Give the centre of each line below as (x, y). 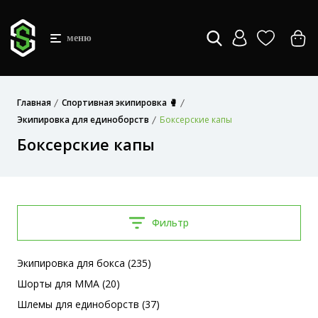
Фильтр (170, 223)
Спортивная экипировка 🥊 (120, 103)
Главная (34, 103)
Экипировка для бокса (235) (84, 263)
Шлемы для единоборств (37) (88, 304)
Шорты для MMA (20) (68, 284)
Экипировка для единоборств (83, 120)
